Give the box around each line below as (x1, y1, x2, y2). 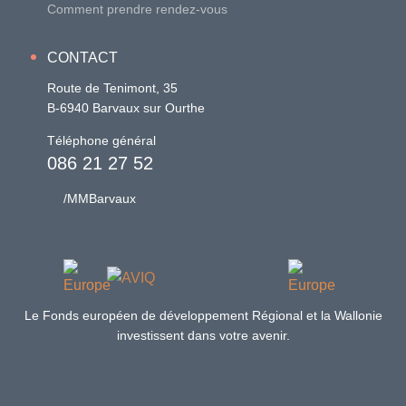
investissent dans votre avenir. (116, 328, 290, 343)
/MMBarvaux (63, 191, 137, 207)
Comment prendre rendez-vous (47, 2, 228, 16)
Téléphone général (47, 133, 157, 149)
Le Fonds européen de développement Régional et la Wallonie (24, 308, 382, 324)
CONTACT (47, 50, 119, 66)
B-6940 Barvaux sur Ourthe (47, 100, 206, 115)
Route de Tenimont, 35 (47, 80, 179, 95)
